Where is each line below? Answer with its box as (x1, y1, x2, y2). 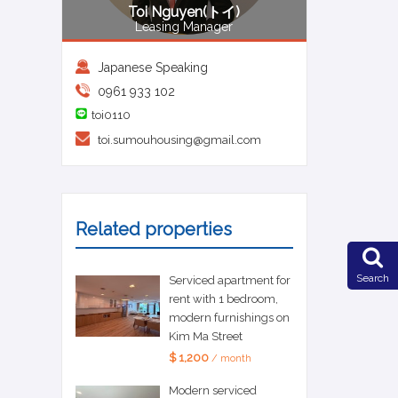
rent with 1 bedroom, (168, 292, 278, 306)
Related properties (75, 219, 232, 241)
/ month (208, 353, 251, 365)
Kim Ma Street (168, 330, 243, 344)
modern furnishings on (168, 311, 290, 325)
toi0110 (91, 108, 131, 123)
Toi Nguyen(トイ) (128, 4, 241, 21)
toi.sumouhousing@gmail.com (97, 133, 261, 147)
